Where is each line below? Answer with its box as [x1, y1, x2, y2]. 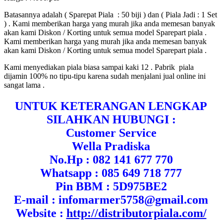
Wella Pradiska [72, 139, 150, 153]
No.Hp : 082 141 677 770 [49, 153, 173, 166]
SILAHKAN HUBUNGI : [46, 112, 176, 126]
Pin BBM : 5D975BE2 [55, 179, 167, 193]
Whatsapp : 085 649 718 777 [40, 166, 182, 179]
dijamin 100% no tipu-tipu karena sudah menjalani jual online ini [4, 71, 206, 80]
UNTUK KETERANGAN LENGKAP [15, 99, 207, 112]
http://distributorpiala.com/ [66, 206, 207, 220]
